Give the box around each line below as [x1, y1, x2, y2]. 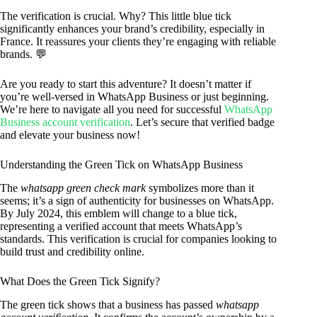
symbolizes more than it [146, 182, 254, 195]
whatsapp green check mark [21, 182, 146, 195]
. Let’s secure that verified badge [130, 116, 275, 129]
